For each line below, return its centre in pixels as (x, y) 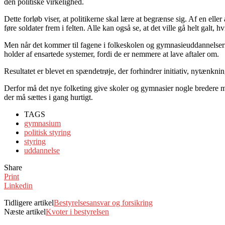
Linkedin (18, 185)
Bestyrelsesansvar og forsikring (103, 202)
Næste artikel (25, 211)
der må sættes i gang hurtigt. (48, 97)
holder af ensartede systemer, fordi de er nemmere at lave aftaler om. (111, 54)
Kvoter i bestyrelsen (77, 211)
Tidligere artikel (29, 202)
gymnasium (42, 123)
